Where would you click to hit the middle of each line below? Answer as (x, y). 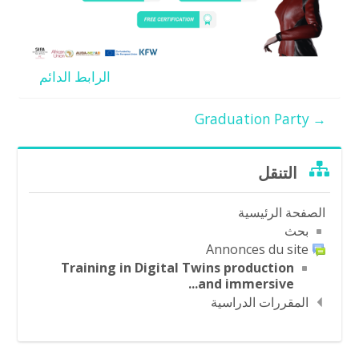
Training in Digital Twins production (177, 268)
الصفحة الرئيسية (281, 213)
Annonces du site (257, 250)
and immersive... (246, 284)
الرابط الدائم (75, 77)
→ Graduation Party (317, 119)
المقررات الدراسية (259, 303)
